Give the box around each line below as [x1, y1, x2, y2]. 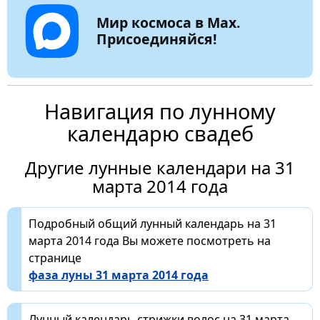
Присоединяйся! [96, 29, 217, 49]
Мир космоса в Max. [96, 12, 241, 32]
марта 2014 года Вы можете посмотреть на [29, 232, 271, 249]
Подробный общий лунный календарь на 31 [29, 215, 276, 231]
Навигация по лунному [44, 96, 276, 125]
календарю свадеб [66, 119, 254, 147]
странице [29, 249, 81, 266]
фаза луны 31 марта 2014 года [29, 266, 209, 283]
